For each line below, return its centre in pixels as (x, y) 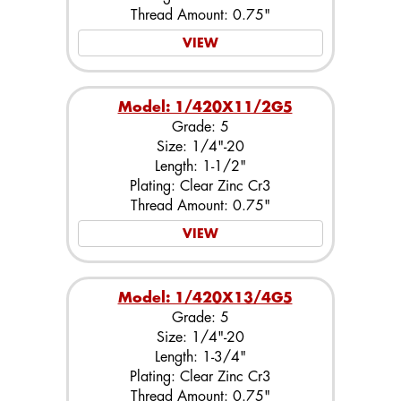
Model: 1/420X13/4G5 (205, 298)
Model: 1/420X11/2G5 (205, 107)
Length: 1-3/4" (200, 357)
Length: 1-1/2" (200, 166)
